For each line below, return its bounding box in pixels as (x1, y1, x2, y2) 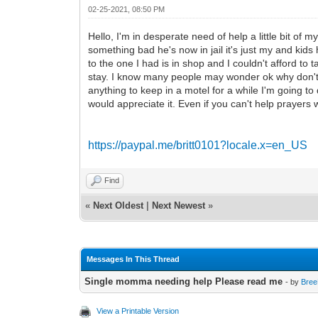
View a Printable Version (97, 306, 180, 315)
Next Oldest (93, 199, 144, 211)
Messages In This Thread (87, 254, 180, 263)
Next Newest (152, 199, 206, 211)
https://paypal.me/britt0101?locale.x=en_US (88, 138, 308, 151)
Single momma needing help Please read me (84, 275, 283, 287)
